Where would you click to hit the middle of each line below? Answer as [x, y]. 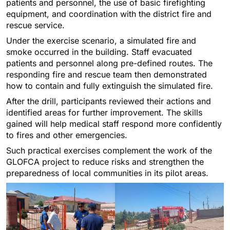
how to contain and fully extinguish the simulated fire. [110, 86]
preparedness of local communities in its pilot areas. [107, 173]
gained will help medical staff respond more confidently [114, 124]
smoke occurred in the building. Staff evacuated [99, 52]
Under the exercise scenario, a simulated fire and [101, 41]
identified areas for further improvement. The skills [104, 113]
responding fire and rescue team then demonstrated [107, 75]
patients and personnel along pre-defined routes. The [109, 63]
